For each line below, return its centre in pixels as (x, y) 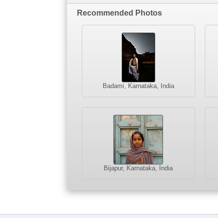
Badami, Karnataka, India (138, 86)
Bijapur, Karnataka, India (138, 168)
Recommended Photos (119, 13)
